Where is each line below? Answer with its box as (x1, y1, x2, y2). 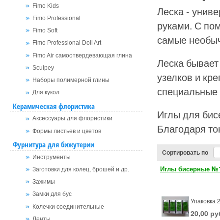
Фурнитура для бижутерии (13, 139, 94, 149)
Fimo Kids (32, 2, 59, 9)
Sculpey (32, 64, 54, 72)
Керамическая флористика (13, 101, 95, 111)
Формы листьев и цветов (32, 127, 101, 135)
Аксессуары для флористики (32, 115, 112, 122)
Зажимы (32, 178, 55, 186)
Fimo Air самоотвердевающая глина (32, 52, 132, 59)
